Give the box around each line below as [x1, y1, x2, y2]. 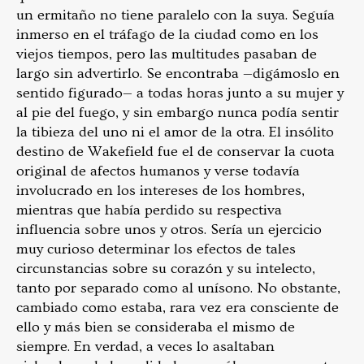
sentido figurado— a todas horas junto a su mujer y [16, 84, 344, 102]
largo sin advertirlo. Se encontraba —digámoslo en [16, 64, 340, 82]
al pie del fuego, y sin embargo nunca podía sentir [16, 103, 339, 121]
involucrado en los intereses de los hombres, [16, 181, 305, 199]
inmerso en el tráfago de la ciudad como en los [16, 25, 318, 43]
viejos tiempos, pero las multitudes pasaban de [16, 45, 317, 63]
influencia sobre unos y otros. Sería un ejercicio [16, 220, 322, 238]
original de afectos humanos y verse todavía [16, 162, 300, 180]
